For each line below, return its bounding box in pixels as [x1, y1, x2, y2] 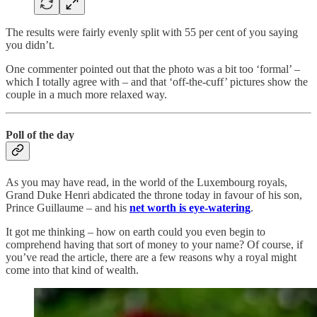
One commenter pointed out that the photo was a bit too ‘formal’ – [6, 63, 300, 76]
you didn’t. [6, 39, 54, 52]
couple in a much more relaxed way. [6, 88, 167, 101]
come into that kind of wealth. [6, 263, 139, 276]
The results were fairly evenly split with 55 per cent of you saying [6, 26, 298, 39]
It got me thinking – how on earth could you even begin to [6, 225, 265, 238]
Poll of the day [6, 129, 74, 142]
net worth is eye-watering [129, 201, 250, 214]
